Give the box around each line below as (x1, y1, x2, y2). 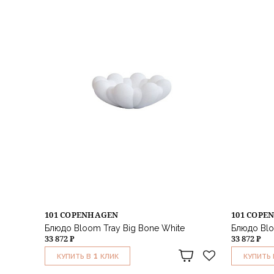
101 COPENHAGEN (45, 209, 119, 220)
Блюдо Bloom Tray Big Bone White (45, 223, 185, 233)
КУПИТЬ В (56, 252, 91, 261)
